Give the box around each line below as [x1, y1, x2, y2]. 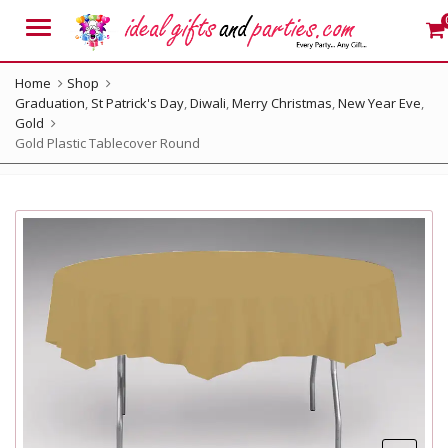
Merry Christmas [232, 94, 332, 112]
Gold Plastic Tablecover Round [15, 134, 200, 152]
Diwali [190, 94, 226, 112]
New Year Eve [338, 94, 421, 112]
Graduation [15, 94, 85, 112]
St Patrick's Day [91, 94, 184, 112]
